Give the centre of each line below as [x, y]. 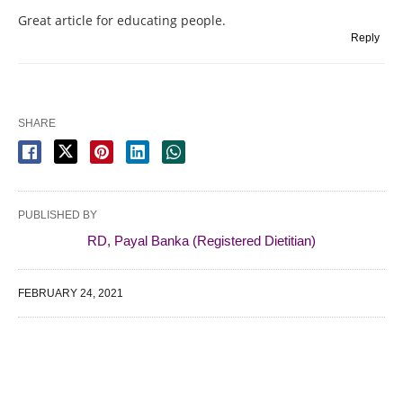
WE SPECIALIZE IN [119, 367]
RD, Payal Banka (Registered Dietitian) [201, 241]
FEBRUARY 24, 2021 [71, 294]
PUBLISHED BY [58, 215]
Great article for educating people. [122, 21]
